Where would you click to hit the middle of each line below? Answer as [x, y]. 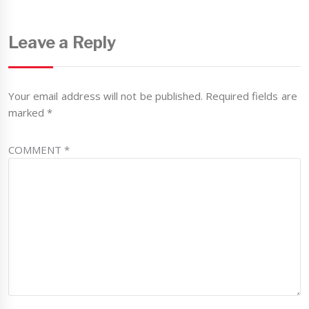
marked [28, 113]
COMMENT [37, 150]
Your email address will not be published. [106, 96]
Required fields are [251, 96]
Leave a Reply [62, 43]
